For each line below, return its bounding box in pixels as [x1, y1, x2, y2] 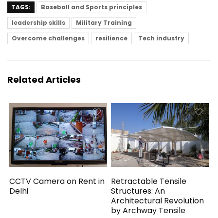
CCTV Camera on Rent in [9, 176, 105, 187]
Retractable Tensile [111, 176, 187, 187]
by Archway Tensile [111, 205, 186, 217]
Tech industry [138, 34, 184, 42]
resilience [95, 34, 127, 42]
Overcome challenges [12, 34, 85, 42]
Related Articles [7, 73, 81, 86]
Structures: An [111, 185, 165, 197]
